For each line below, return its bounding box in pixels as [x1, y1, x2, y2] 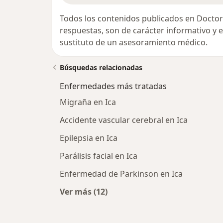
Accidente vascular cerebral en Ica [60, 114, 188, 126]
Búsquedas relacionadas [60, 63, 142, 73]
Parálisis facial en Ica [60, 150, 137, 162]
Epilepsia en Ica [60, 132, 117, 144]
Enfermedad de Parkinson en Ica [60, 168, 183, 180]
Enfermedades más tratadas [60, 81, 167, 92]
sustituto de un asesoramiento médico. [60, 37, 208, 48]
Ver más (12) [60, 186, 108, 198]
